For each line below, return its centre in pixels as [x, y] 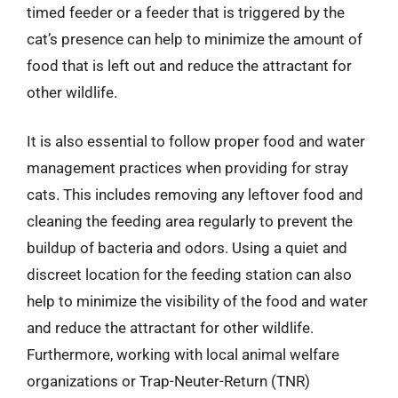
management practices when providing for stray [187, 168]
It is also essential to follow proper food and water [196, 141]
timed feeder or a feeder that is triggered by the [186, 12]
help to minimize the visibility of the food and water [197, 301]
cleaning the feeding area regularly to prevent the [190, 221]
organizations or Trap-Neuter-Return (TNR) [168, 381]
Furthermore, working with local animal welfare [183, 354]
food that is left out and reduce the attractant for [189, 65]
